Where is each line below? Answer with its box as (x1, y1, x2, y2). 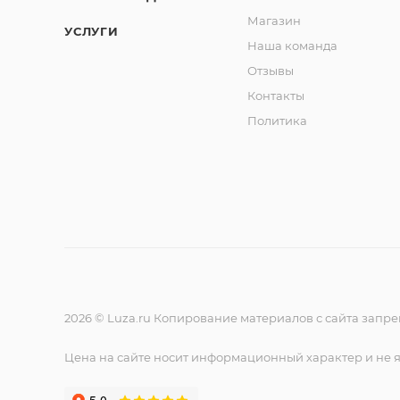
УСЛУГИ (64, 24, 119, 39)
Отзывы (247, 63, 295, 79)
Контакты (247, 88, 305, 104)
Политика (247, 113, 308, 129)
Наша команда (247, 38, 338, 54)
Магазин (247, 13, 302, 29)
